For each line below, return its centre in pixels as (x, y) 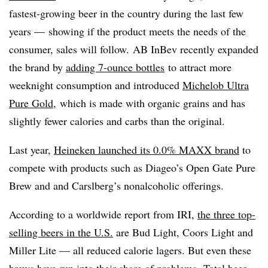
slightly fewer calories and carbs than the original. (117, 121)
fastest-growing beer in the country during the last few (126, 13)
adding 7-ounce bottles (115, 67)
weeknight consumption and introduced (96, 85)
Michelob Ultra (216, 85)
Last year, (31, 149)
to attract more (198, 67)
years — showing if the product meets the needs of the (127, 31)
